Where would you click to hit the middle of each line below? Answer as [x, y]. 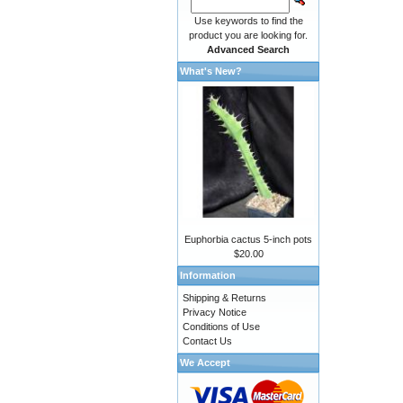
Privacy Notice [215, 313]
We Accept [205, 363]
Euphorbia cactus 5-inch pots [249, 240]
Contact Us [207, 341]
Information [208, 276]
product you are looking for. [249, 35]
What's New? [211, 71]
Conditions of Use [221, 327]
